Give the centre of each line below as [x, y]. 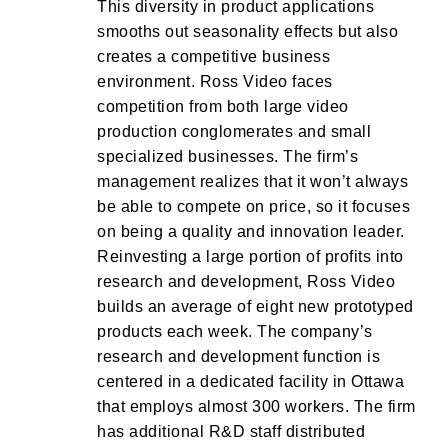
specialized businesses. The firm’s [227, 156]
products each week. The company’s [235, 331]
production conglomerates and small [234, 131]
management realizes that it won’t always [252, 181]
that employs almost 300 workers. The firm [256, 406]
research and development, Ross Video [246, 281]
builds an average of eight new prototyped [255, 306]
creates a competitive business [213, 56]
